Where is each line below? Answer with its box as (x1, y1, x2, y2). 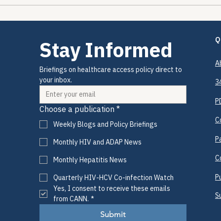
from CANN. (53, 194, 89, 204)
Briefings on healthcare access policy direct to (39, 65, 182, 74)
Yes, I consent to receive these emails (53, 184, 170, 193)
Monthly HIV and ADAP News (53, 138, 142, 147)
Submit (100, 210, 126, 220)
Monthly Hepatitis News (53, 155, 127, 165)
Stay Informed (39, 37, 173, 63)
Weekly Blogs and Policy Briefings (53, 120, 157, 129)
